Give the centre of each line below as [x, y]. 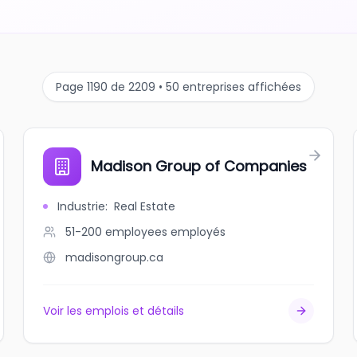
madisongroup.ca [115, 257]
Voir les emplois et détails [114, 311]
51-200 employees [117, 232]
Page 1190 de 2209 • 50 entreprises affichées [178, 87]
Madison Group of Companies [199, 166]
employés [198, 232]
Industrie [82, 206]
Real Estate [145, 206]
